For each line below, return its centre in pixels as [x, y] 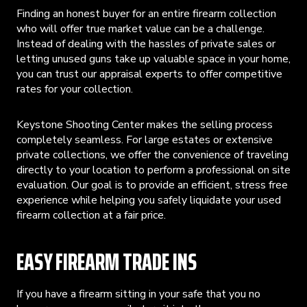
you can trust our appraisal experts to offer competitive [149, 74]
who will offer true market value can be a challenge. [140, 28]
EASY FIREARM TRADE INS [107, 261]
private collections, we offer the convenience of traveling [152, 155]
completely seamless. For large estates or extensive [145, 139]
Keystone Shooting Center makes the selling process [145, 124]
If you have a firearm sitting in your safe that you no [138, 294]
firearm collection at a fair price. [91, 215]
